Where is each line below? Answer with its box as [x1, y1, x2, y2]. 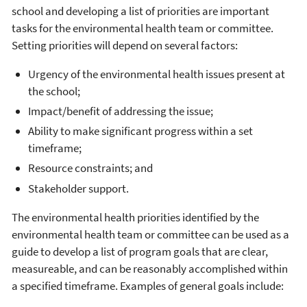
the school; [28, 83, 80, 99]
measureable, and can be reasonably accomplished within [12, 260, 288, 276]
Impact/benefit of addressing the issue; [28, 103, 213, 119]
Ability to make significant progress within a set [28, 123, 253, 139]
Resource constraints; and [28, 160, 153, 176]
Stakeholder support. [28, 180, 129, 196]
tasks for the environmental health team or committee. [12, 20, 273, 36]
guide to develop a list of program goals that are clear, [12, 243, 268, 259]
